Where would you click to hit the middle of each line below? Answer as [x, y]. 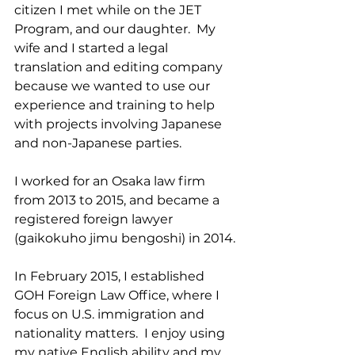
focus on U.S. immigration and [111, 314]
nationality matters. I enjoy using [121, 333]
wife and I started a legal [93, 48]
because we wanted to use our [114, 86]
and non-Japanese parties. [98, 143]
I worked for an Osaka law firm [111, 181]
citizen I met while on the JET [109, 10]
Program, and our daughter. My [116, 29]
